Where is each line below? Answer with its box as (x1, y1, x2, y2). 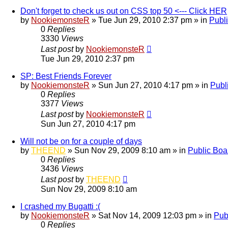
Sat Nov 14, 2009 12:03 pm (98, 211, 196, 220)
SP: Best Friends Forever (20, 71, 111, 80)
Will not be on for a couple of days (20, 136, 142, 146)
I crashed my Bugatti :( (20, 202, 100, 211)
